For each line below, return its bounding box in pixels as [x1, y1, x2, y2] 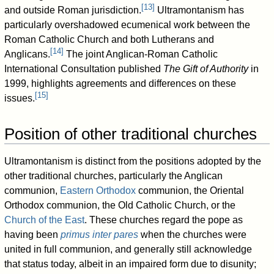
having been [4, 229, 61, 240]
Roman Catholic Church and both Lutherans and [4, 34, 215, 45]
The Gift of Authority [163, 64, 249, 75]
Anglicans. [4, 49, 51, 60]
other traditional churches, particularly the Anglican [4, 171, 223, 182]
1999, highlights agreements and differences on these [4, 78, 237, 89]
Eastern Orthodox [60, 185, 136, 196]
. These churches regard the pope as [84, 215, 243, 226]
